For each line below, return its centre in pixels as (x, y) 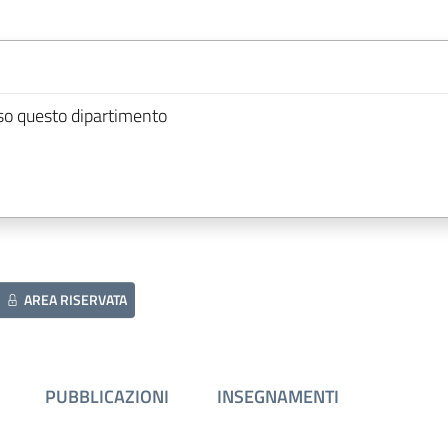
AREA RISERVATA (76, 299)
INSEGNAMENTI (277, 396)
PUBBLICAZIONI (106, 396)
